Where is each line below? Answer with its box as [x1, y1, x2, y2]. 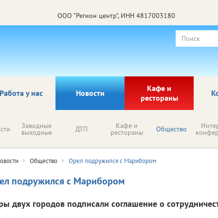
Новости [75, 88, 105, 98]
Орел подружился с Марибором [69, 156, 156, 165]
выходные [21, 127, 52, 137]
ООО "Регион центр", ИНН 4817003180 [57, 11, 175, 20]
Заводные [21, 121, 52, 130]
